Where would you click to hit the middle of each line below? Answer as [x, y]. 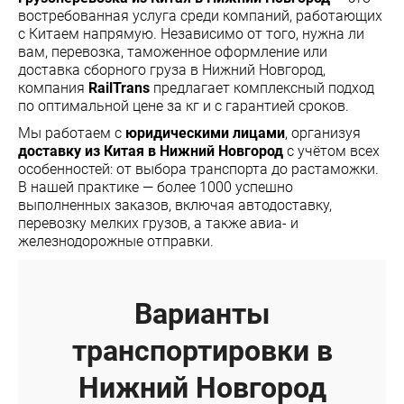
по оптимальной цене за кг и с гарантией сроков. [184, 106]
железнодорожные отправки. [116, 241]
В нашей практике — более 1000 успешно [156, 187]
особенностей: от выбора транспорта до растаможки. [198, 169]
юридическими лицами [205, 133]
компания [53, 87]
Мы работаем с [72, 133]
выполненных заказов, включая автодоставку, [175, 205]
